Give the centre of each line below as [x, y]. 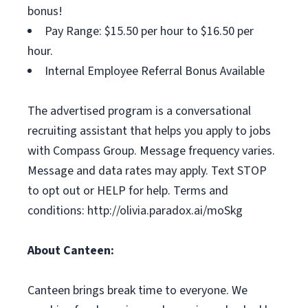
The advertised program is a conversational [139, 111]
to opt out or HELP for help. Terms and [128, 191]
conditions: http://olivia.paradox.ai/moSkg [135, 211]
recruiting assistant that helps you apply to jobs [149, 131]
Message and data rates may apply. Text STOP [147, 171]
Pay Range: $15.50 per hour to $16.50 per [149, 31]
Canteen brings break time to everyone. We [137, 290]
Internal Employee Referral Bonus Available [155, 71]
